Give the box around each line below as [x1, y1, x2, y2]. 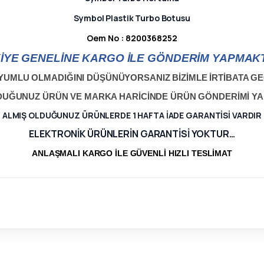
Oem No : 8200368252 [87, 32, 177, 44]
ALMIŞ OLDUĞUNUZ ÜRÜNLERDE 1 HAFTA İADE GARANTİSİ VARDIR [2, 110, 262, 121]
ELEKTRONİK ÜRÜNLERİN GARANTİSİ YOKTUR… [29, 127, 235, 140]
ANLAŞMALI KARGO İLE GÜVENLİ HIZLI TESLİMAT [32, 148, 232, 158]
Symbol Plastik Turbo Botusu [74, 12, 190, 24]
